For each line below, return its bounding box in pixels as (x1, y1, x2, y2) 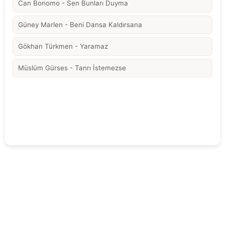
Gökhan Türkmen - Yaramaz (18, 42, 108, 50)
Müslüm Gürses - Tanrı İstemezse (18, 63, 126, 72)
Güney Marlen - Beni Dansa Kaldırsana (18, 20, 142, 29)
